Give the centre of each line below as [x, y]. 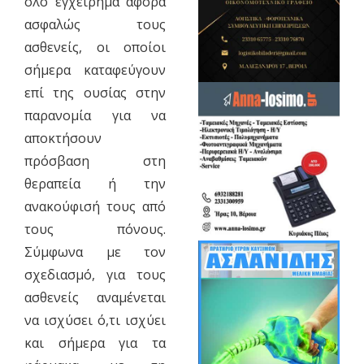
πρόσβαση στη [95, 160]
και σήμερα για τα [95, 342]
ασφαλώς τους [95, 24]
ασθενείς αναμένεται [95, 297]
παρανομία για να [95, 115]
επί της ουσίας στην [95, 92]
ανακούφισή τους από [95, 206]
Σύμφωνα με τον [95, 251]
